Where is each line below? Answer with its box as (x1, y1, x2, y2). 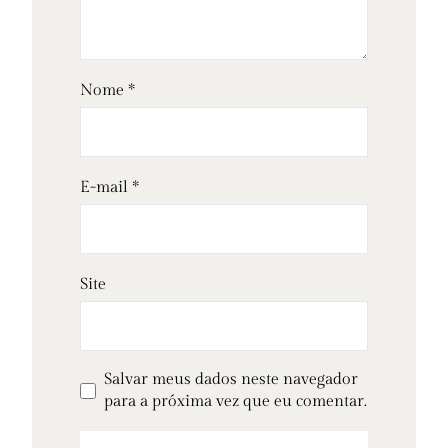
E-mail (80, 178, 132, 198)
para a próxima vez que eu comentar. (104, 392, 367, 412)
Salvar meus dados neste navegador (104, 370, 358, 390)
